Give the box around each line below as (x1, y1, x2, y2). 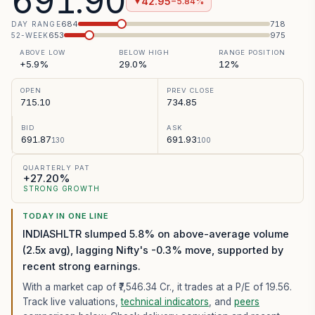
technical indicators (121, 296, 209, 307)
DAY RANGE (11, 19, 61, 28)
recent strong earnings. (22, 260, 141, 272)
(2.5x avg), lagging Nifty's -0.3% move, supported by (22, 244, 283, 256)
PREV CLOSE (167, 86, 214, 94)
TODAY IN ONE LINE (22, 211, 109, 221)
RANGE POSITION (218, 49, 285, 56)
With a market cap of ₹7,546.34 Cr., (22, 281, 177, 292)
